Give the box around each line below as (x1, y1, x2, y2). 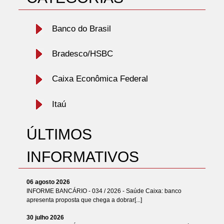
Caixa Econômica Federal (51, 74, 148, 84)
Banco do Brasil (51, 23, 111, 33)
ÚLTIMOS (26, 126, 92, 143)
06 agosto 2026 (26, 178, 70, 185)
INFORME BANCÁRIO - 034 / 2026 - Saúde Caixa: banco (26, 187, 181, 194)
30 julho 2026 (26, 213, 64, 221)
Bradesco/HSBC (51, 48, 113, 58)
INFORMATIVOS (26, 148, 139, 165)
